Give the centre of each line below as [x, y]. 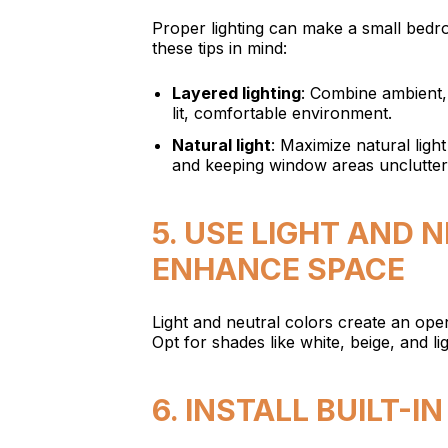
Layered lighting [236, 93]
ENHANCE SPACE [278, 269]
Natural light [221, 145]
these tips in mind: [219, 48]
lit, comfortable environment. [282, 113]
